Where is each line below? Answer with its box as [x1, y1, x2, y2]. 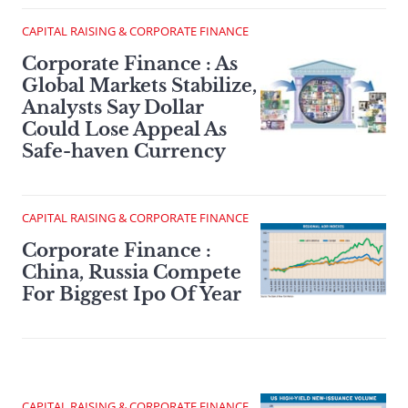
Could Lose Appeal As [22, 118, 227, 141]
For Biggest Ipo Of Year [22, 283, 241, 306]
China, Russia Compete [22, 261, 241, 284]
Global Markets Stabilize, [22, 75, 257, 97]
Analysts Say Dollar [22, 97, 204, 119]
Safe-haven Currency [22, 140, 226, 163]
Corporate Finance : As [22, 53, 238, 76]
